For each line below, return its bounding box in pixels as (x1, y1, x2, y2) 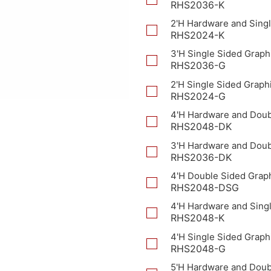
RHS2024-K (171, 29, 224, 42)
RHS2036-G (171, 59, 226, 72)
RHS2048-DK (171, 120, 232, 133)
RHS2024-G (171, 90, 226, 102)
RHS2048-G (171, 242, 226, 255)
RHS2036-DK (171, 151, 232, 163)
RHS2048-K (171, 212, 224, 224)
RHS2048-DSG (171, 181, 239, 194)
